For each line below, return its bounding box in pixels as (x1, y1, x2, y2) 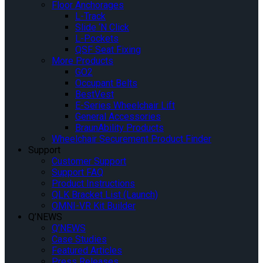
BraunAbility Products (75, 122, 164, 133)
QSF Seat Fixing (75, 43, 141, 55)
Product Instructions (52, 177, 135, 189)
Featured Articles (52, 244, 122, 256)
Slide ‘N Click (75, 21, 129, 33)
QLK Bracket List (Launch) (52, 188, 158, 200)
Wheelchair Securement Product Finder (52, 133, 211, 144)
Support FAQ (52, 166, 103, 178)
